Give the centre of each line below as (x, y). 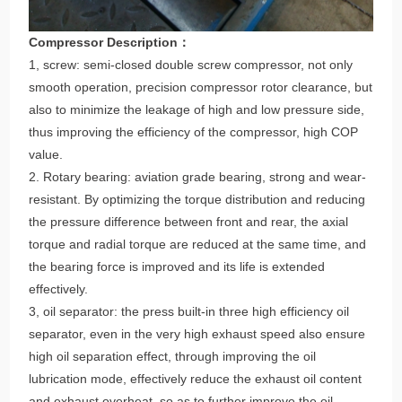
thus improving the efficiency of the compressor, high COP (194, 131)
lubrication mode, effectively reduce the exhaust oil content (196, 378)
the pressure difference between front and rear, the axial (189, 221)
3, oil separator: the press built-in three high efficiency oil (189, 311)
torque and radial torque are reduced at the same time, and (198, 244)
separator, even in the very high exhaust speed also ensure (197, 333)
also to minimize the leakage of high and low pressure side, (197, 109)
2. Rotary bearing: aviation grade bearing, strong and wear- (198, 176)
